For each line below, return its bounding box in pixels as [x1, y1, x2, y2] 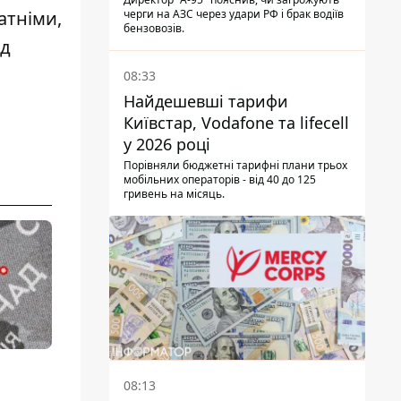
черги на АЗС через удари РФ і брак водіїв [124, 6, 344, 22]
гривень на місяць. [124, 186, 225, 202]
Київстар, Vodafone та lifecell [124, 112, 349, 134]
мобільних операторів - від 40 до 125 [124, 172, 316, 188]
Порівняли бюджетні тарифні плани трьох [124, 158, 347, 174]
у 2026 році [124, 133, 210, 156]
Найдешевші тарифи [124, 90, 288, 113]
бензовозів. [124, 21, 184, 37]
